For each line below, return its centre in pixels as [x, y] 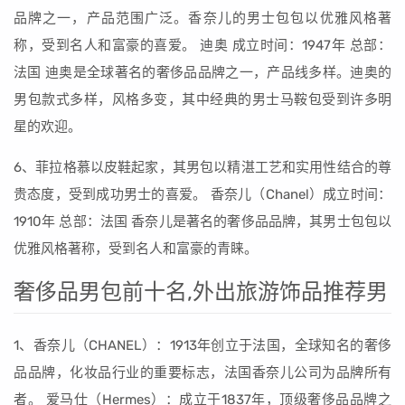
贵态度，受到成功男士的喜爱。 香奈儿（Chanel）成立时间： [202, 194]
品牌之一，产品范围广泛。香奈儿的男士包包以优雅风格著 [202, 18]
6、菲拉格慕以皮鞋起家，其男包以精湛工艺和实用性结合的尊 [202, 167]
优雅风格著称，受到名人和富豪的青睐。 [136, 249]
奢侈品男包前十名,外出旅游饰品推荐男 [201, 292]
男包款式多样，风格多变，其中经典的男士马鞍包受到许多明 [202, 99]
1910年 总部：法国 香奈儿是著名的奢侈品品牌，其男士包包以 [202, 221]
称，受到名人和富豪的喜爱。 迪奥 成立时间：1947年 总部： [202, 45]
